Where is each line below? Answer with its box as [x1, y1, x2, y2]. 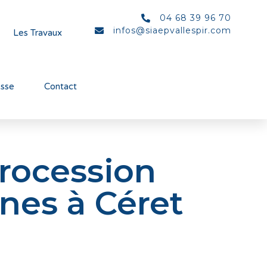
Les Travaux [13, 27, 63, 38]
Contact [44, 81, 77, 92]
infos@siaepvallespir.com [113, 25, 231, 36]
